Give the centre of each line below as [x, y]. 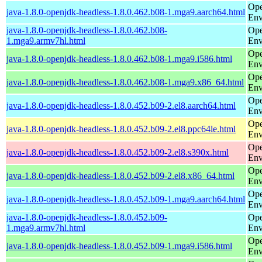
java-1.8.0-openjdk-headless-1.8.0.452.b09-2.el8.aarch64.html [121, 105]
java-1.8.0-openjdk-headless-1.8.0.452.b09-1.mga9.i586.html [119, 246]
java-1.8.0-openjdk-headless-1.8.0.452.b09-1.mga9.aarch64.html [126, 199]
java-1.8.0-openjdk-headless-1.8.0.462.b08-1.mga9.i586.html [119, 58]
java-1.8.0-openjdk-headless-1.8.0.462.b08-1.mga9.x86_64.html [125, 82]
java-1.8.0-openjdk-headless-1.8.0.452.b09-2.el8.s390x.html [118, 152]
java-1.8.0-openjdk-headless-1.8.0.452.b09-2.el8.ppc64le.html [121, 129]
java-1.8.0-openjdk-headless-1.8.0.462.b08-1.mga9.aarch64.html [126, 12]
